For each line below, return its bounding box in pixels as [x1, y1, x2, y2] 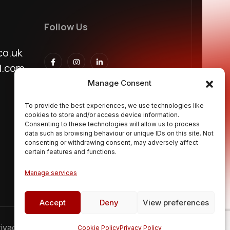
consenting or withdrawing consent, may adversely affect [25, 139, 198, 146]
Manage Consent [87, 78, 151, 88]
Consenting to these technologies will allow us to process [25, 120, 200, 128]
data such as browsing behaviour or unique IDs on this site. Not [25, 129, 214, 137]
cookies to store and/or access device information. [25, 111, 179, 119]
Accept [40, 197, 66, 207]
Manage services [25, 169, 77, 177]
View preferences [142, 197, 209, 207]
